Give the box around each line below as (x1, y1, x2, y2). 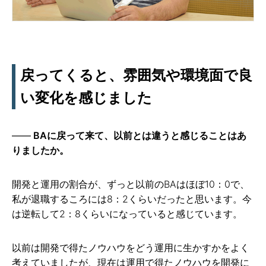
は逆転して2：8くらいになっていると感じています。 (12, 208, 242, 220)
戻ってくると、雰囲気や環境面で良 (20, 66, 252, 84)
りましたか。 (12, 144, 69, 157)
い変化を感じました (20, 89, 152, 107)
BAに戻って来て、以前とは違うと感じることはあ (33, 129, 246, 142)
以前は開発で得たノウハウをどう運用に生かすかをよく (12, 242, 249, 254)
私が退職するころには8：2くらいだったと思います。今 (12, 193, 252, 205)
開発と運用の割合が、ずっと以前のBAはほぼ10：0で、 (12, 178, 249, 191)
